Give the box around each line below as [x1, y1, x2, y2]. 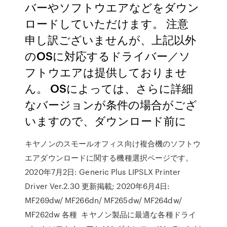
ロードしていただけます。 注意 [25, 15, 189, 31]
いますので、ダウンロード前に [25, 112, 187, 128]
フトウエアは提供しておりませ [25, 64, 187, 80]
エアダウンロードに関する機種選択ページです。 [25, 152, 194, 163]
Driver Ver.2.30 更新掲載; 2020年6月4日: [25, 180, 170, 192]
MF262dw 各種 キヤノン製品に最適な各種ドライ [25, 209, 196, 220]
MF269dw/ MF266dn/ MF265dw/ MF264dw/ [25, 195, 182, 206]
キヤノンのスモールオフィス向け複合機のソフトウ [25, 138, 201, 149]
